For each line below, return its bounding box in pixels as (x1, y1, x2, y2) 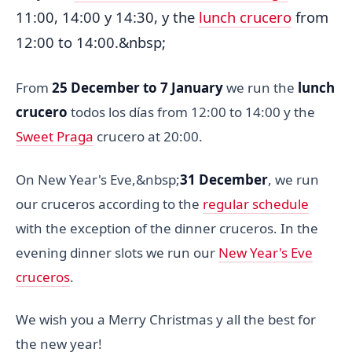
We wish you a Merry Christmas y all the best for (16, 310, 316, 329)
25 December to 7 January (52, 78, 223, 97)
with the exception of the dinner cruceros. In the (16, 218, 318, 237)
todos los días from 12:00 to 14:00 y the (68, 102, 315, 121)
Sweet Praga (16, 126, 93, 145)
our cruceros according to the (16, 194, 203, 213)
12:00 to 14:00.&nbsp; (16, 32, 166, 52)
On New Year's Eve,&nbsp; (16, 170, 180, 189)
